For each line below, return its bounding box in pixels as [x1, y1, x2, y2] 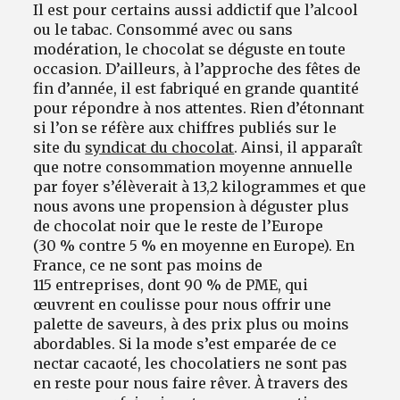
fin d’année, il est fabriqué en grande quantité [33, 79, 360, 97]
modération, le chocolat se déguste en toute [33, 39, 346, 58]
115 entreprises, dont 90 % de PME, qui [33, 275, 309, 294]
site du [33, 137, 86, 156]
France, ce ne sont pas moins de [33, 255, 263, 274]
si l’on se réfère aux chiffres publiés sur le [33, 118, 337, 137]
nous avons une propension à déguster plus [33, 196, 350, 215]
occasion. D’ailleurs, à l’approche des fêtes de [33, 59, 362, 78]
